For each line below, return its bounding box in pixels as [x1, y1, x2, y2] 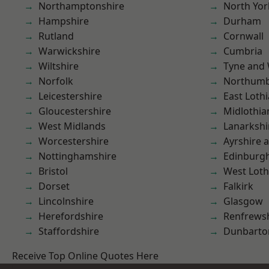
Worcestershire [38, 134, 109, 148]
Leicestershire [38, 89, 102, 103]
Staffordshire [38, 225, 99, 238]
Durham [223, 14, 261, 28]
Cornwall [223, 29, 264, 43]
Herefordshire [38, 210, 103, 223]
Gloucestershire [38, 104, 111, 118]
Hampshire [38, 14, 89, 28]
